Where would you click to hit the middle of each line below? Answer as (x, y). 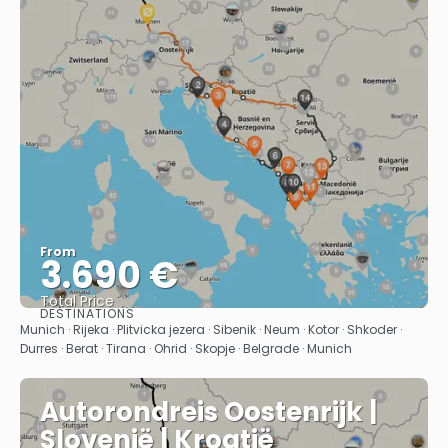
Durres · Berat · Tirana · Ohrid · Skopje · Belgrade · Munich (186, 348)
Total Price (77, 301)
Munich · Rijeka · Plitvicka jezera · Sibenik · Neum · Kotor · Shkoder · (211, 329)
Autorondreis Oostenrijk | (208, 412)
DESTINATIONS (87, 313)
